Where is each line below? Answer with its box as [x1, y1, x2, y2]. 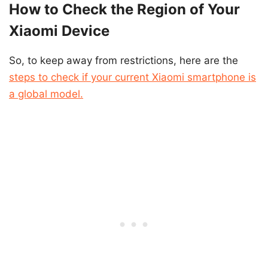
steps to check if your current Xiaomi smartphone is [9, 71, 256, 84]
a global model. [9, 88, 83, 100]
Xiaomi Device [9, 22, 109, 40]
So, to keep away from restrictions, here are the [9, 54, 238, 67]
